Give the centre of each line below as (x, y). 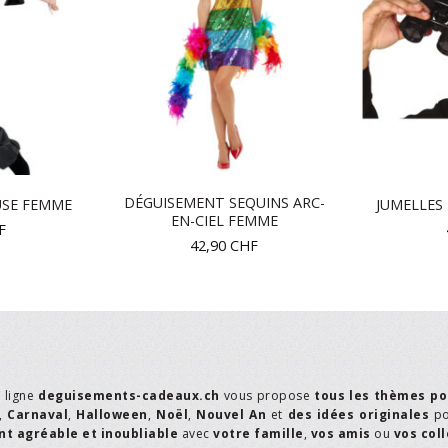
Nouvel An (231, 415)
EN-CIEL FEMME (224, 221)
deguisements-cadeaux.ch (129, 396)
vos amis (340, 434)
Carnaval (37, 415)
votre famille (258, 434)
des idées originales (358, 415)
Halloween (112, 415)
